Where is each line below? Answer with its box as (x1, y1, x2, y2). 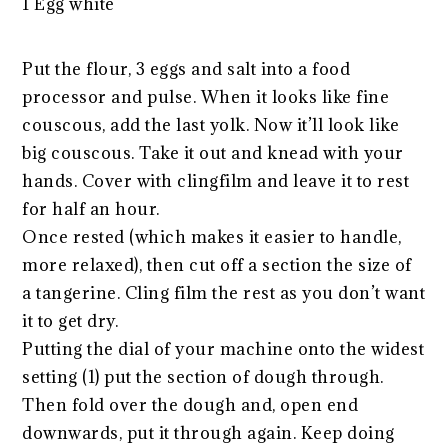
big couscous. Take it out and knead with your (22, 142, 404, 165)
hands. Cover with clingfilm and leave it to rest (22, 170, 410, 193)
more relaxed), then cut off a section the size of (22, 254, 412, 277)
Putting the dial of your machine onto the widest (22, 338, 425, 361)
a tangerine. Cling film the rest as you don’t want (22, 282, 426, 305)
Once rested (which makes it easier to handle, (22, 226, 402, 249)
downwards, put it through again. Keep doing (22, 422, 395, 445)
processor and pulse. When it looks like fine (22, 86, 390, 109)
